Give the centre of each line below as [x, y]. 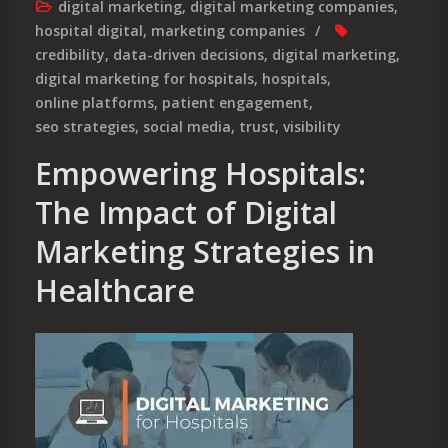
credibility [70, 55]
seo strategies [85, 127]
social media [187, 127]
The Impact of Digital [186, 213]
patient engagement [235, 103]
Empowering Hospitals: [200, 174]
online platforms [94, 103]
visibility [312, 127]
